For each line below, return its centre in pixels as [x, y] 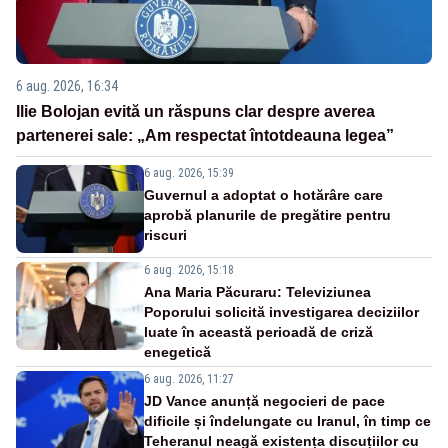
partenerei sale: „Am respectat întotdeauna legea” [205, 136]
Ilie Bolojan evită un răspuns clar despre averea [195, 112]
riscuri [165, 235]
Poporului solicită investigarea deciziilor [281, 312]
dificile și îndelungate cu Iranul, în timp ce [287, 421]
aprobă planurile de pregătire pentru [267, 215]
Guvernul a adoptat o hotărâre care [263, 195]
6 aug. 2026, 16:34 [67, 86]
